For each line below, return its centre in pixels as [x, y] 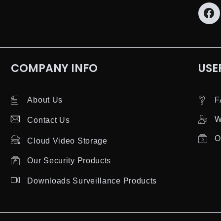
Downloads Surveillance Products [92, 181]
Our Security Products [69, 161]
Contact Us [49, 120]
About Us [45, 100]
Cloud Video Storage [67, 141]
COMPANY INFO [54, 69]
